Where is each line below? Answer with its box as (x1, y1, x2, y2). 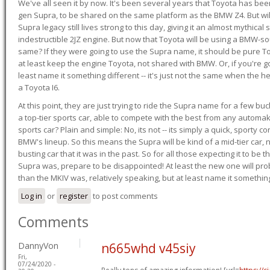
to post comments (91, 190, 158, 201)
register (60, 190, 88, 201)
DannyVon (18, 239, 58, 251)
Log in (21, 190, 42, 201)
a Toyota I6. (18, 81, 60, 93)
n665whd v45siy (101, 239, 196, 257)
